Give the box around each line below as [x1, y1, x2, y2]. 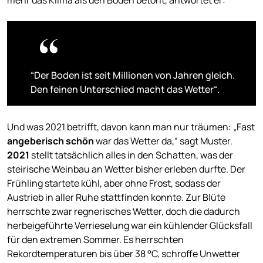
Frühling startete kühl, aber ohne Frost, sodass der [7, 176, 221, 190]
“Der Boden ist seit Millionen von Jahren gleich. [31, 68, 235, 82]
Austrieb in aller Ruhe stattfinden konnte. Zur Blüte [7, 190, 225, 204]
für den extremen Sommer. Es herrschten [7, 232, 184, 246]
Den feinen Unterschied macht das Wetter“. [31, 82, 221, 96]
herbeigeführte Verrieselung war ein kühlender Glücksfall [7, 218, 252, 232]
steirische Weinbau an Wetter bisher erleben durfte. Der [7, 162, 245, 176]
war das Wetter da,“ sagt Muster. [94, 134, 232, 147]
